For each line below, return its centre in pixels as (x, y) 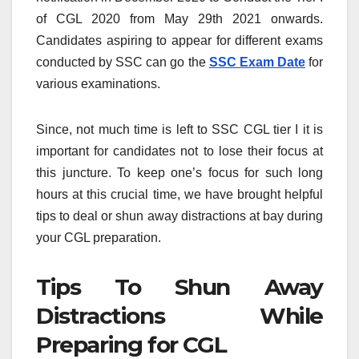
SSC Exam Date (257, 62)
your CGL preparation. (99, 237)
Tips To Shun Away (179, 286)
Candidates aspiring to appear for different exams (179, 40)
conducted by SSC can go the (123, 62)
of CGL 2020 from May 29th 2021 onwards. (179, 18)
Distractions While (179, 315)
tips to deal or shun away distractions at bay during (179, 216)
